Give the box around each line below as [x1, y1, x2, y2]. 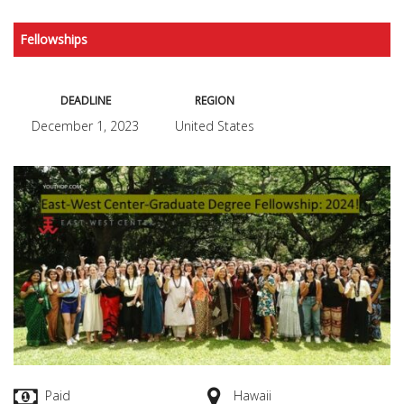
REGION [195, 93, 234, 108]
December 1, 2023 [32, 117, 139, 134]
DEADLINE [60, 93, 111, 108]
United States [175, 117, 254, 134]
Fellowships [20, 31, 87, 48]
